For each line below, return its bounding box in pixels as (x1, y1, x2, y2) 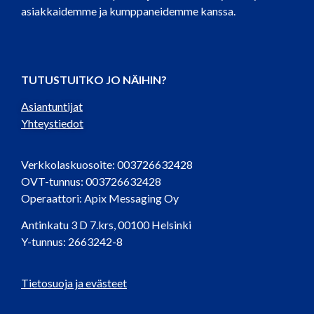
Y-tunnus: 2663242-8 (21, 235, 123, 249)
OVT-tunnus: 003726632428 (21, 174, 161, 188)
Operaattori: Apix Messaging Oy (21, 191, 179, 205)
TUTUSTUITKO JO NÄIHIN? (21, 72, 167, 86)
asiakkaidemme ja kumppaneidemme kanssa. (21, 4, 235, 18)
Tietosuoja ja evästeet (21, 275, 127, 289)
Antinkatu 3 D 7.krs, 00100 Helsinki (21, 218, 191, 232)
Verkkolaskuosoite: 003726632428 (21, 157, 193, 171)
